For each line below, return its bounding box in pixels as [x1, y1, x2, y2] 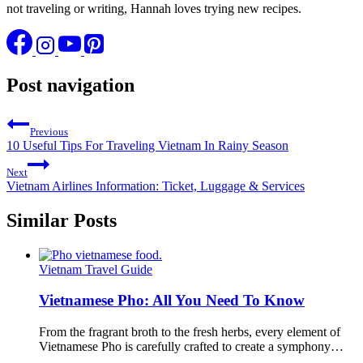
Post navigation [6, 74, 135, 96]
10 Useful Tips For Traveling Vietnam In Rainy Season [6, 138, 288, 152]
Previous [30, 125, 68, 138]
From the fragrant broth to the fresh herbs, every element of [39, 325, 340, 340]
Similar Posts [6, 209, 117, 231]
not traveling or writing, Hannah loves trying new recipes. [6, 2, 301, 16]
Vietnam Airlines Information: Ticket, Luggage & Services [6, 178, 305, 193]
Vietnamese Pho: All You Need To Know [39, 292, 305, 310]
